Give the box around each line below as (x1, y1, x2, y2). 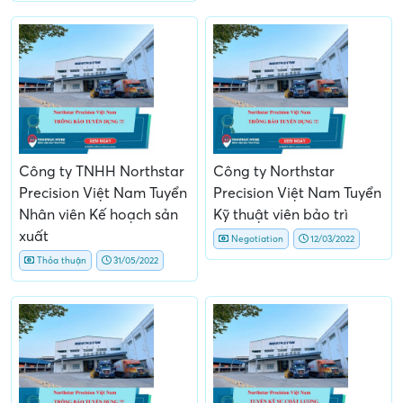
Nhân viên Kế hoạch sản (19, 207, 178, 224)
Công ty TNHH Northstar (19, 164, 184, 181)
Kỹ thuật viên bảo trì (213, 207, 348, 224)
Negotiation (228, 234, 283, 245)
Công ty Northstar (213, 164, 335, 181)
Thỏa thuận (34, 255, 86, 266)
